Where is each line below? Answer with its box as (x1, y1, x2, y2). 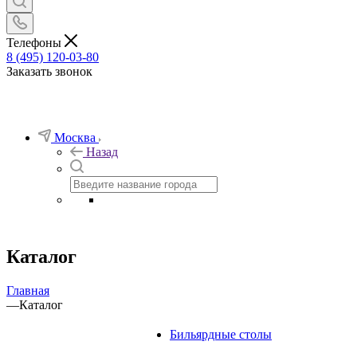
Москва (54, 130, 96, 144)
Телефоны (6, 35, 65, 49)
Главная (6, 283, 49, 297)
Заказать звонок (6, 64, 92, 78)
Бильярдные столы (170, 327, 272, 341)
